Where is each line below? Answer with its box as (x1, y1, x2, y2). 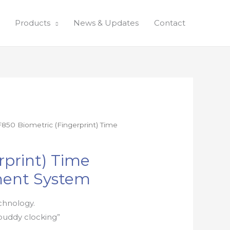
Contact (154, 18, 185, 28)
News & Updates (73, 18, 139, 28)
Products (15, 18, 50, 28)
